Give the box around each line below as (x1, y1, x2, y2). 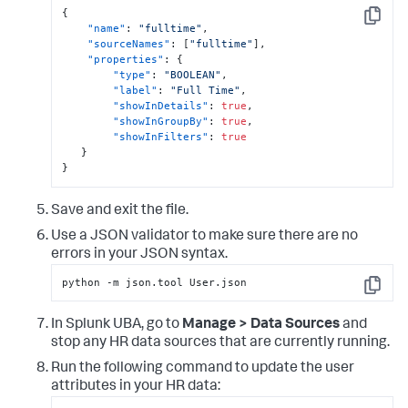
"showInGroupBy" (113, 115, 209, 128)
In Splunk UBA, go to (51, 318, 182, 333)
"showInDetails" (113, 99, 209, 113)
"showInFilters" (113, 130, 209, 144)
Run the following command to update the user (51, 362, 354, 377)
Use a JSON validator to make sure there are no (51, 229, 358, 244)
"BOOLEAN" (164, 68, 222, 82)
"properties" (87, 53, 165, 66)
